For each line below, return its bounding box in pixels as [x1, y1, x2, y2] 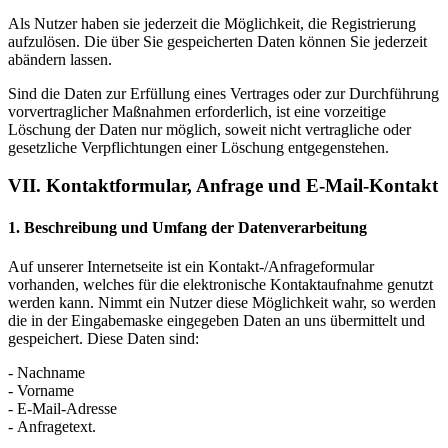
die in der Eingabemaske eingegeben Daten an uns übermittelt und [8, 311, 425, 329]
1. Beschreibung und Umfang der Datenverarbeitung [8, 218, 367, 236]
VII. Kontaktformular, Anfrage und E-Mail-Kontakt [8, 175, 438, 197]
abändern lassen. [8, 50, 112, 68]
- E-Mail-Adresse [8, 399, 117, 417]
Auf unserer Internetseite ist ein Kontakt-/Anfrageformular [8, 257, 374, 275]
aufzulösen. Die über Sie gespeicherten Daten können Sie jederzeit [8, 32, 427, 50]
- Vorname [8, 381, 74, 399]
